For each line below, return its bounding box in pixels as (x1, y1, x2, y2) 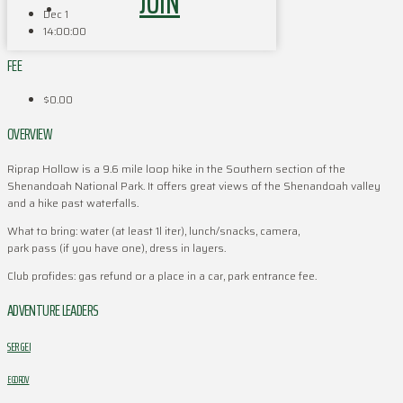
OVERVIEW (7, 121, 51, 148)
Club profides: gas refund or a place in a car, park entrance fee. (7, 267, 317, 285)
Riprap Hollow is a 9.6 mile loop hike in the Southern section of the (7, 160, 345, 178)
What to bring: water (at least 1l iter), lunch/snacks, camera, (7, 222, 300, 240)
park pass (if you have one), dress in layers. (7, 239, 226, 257)
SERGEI (7, 336, 31, 357)
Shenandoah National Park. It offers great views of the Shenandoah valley (7, 177, 381, 195)
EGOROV (7, 371, 30, 389)
